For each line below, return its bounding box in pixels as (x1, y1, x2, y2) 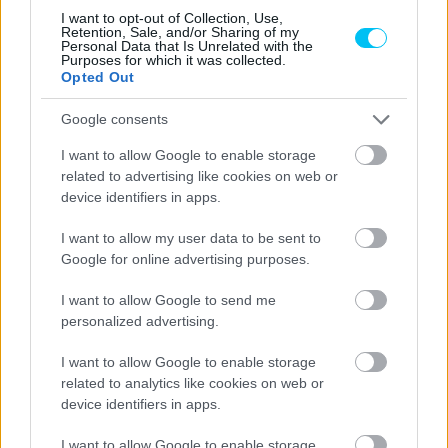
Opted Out (61, 68, 135, 85)
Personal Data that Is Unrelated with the (61, 37, 313, 54)
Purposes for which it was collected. (61, 51, 286, 68)
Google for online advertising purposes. (61, 250, 310, 267)
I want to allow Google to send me (61, 291, 276, 308)
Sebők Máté (179, 37, 269, 58)
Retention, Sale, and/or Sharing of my (61, 23, 299, 40)
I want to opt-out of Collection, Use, (61, 9, 283, 26)
